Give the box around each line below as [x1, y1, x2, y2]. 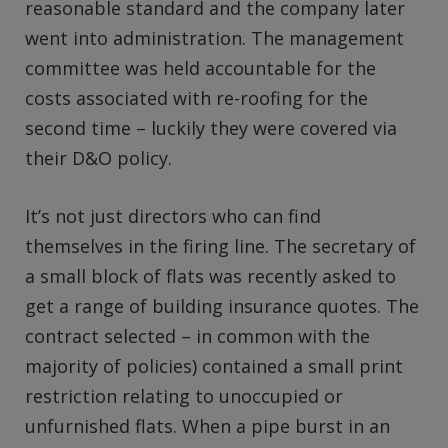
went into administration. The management [25, 26, 404, 51]
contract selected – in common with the [25, 323, 370, 348]
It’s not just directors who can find [25, 203, 321, 228]
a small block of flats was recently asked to [25, 263, 396, 288]
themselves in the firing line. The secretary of [25, 233, 416, 258]
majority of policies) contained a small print [25, 353, 403, 378]
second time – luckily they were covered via [25, 116, 397, 141]
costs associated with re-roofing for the [25, 86, 368, 111]
